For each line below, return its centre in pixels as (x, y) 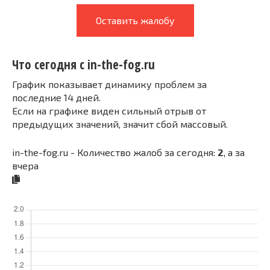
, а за (234, 152)
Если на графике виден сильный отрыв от (109, 110)
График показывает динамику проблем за (109, 84)
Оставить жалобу (135, 20)
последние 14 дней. (56, 97)
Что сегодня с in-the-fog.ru (83, 65)
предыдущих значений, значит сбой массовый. (120, 124)
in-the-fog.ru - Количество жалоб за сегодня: (115, 152)
